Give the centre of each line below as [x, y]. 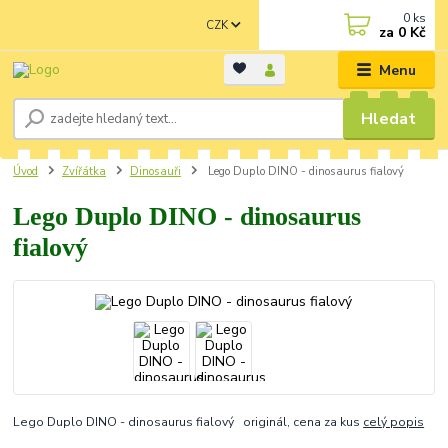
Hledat [389, 118]
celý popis [394, 422]
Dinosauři [155, 171]
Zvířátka [84, 171]
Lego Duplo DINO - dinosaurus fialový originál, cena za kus [188, 422]
